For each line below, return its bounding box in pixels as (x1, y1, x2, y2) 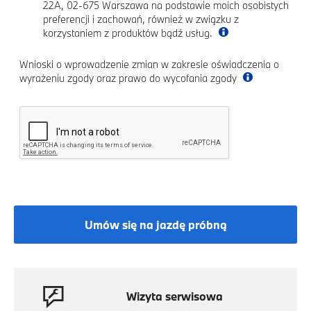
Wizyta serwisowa (126, 289, 223, 303)
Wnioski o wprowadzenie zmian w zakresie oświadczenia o (19, 58, 279, 71)
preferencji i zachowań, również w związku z (43, 12, 239, 26)
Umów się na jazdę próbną (84, 217, 227, 232)
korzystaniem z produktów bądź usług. (43, 26, 215, 40)
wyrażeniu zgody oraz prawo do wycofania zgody (19, 72, 239, 85)
